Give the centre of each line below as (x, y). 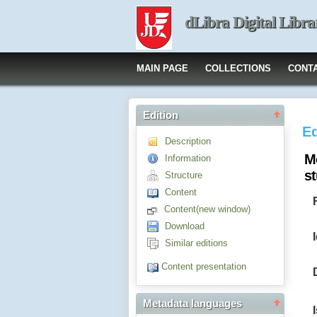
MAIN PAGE (162, 68)
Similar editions (196, 243)
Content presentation (204, 267)
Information (188, 158)
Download (185, 226)
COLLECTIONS (238, 68)
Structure (184, 175)
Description (188, 141)
